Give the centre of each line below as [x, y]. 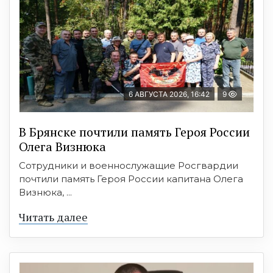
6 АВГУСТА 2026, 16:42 [169, 94]
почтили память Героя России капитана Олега [131, 179]
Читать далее [53, 217]
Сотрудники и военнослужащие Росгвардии [129, 166]
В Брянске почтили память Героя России [134, 132]
